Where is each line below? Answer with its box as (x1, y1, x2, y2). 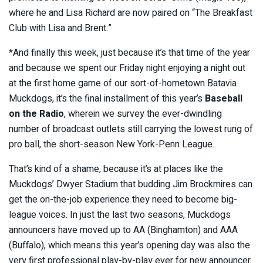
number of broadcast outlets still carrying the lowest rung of (9, 122, 253, 137)
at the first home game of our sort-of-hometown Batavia (9, 76, 237, 91)
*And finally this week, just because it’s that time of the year (9, 46, 250, 60)
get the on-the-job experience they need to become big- (9, 193, 237, 207)
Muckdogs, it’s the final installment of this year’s (9, 92, 205, 106)
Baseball (205, 92, 242, 106)
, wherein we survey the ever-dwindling (64, 107, 222, 122)
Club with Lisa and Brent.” (9, 21, 112, 36)
